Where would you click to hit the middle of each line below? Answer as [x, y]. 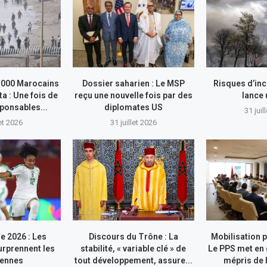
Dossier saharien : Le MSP [133, 83]
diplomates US [133, 107]
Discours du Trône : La [133, 237]
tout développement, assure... [133, 261]
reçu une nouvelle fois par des [133, 95]
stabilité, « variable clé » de [133, 249]
